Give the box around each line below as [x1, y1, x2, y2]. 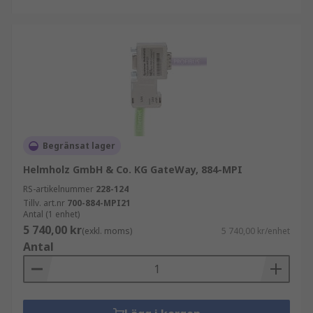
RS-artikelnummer [23, 183, 94, 195]
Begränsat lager [43, 140, 115, 152]
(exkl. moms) [82, 225, 132, 237]
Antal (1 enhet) [23, 208, 80, 220]
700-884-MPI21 [67, 197, 131, 209]
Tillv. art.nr [23, 197, 65, 209]
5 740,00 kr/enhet [221, 225, 290, 237]
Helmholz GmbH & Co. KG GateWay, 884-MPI [23, 163, 242, 176]
